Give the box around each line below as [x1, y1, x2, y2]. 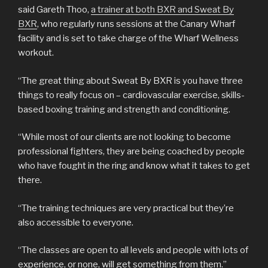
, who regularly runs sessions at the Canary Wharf [37, 19, 235, 30]
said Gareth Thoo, [18, 4, 91, 16]
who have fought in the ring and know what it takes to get [18, 160, 250, 172]
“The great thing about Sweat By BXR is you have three [18, 75, 243, 86]
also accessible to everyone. [18, 217, 133, 228]
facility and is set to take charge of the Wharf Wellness [18, 33, 239, 44]
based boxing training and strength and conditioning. [18, 103, 230, 115]
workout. [18, 47, 54, 59]
